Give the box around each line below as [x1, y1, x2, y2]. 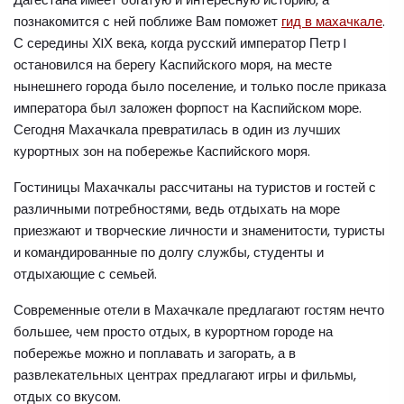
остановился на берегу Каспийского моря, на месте [14, 54, 332, 74]
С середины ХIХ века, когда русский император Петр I [14, 32, 346, 52]
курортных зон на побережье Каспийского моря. [14, 141, 310, 161]
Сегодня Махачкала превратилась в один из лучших [14, 119, 341, 139]
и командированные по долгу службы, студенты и [14, 242, 324, 262]
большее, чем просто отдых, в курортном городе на [14, 321, 333, 341]
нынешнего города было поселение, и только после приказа [14, 76, 386, 96]
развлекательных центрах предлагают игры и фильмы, [14, 364, 356, 384]
